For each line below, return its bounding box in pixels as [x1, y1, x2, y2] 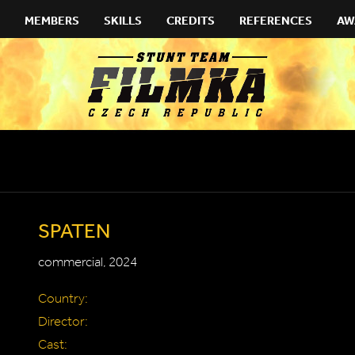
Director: [38, 313, 88, 330]
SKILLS [104, 13, 142, 28]
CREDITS [166, 13, 215, 28]
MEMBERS [25, 13, 79, 28]
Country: [38, 290, 88, 307]
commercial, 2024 [38, 254, 137, 270]
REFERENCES [239, 13, 312, 28]
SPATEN [38, 218, 110, 242]
